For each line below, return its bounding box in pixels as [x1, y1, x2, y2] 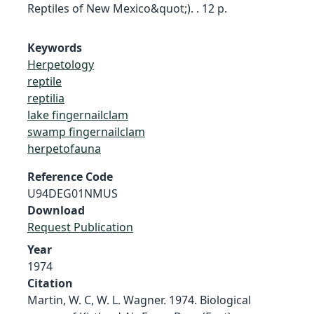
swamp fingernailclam [27, 123, 145, 139]
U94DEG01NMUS [27, 185, 118, 201]
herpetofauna [27, 140, 101, 156]
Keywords [27, 39, 82, 55]
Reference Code [27, 168, 113, 184]
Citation [27, 275, 73, 291]
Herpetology [27, 56, 94, 72]
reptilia [27, 90, 64, 106]
